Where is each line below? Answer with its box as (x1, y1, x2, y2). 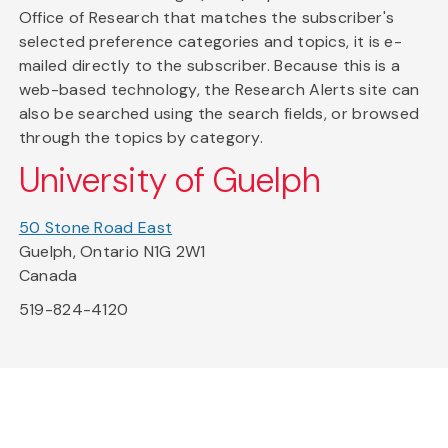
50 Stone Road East (18, 217, 173, 239)
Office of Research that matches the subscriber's (18, 7, 395, 29)
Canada (18, 265, 78, 287)
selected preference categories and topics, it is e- (18, 31, 403, 53)
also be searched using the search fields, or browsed (18, 103, 420, 125)
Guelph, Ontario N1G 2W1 (18, 241, 206, 263)
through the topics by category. (18, 127, 264, 149)
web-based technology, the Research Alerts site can (18, 79, 420, 101)
